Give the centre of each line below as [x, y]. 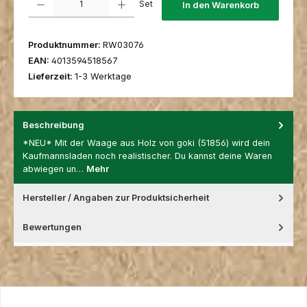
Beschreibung [53, 125]
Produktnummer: [65, 45]
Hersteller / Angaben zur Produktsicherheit [116, 198]
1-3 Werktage [103, 76]
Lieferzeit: [51, 76]
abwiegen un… [54, 169]
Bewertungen [52, 228]
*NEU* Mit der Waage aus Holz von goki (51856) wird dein [146, 143]
